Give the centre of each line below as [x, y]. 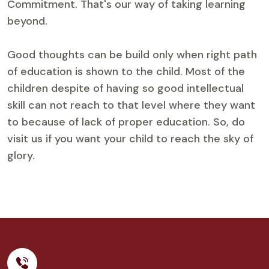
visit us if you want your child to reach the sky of [130, 139]
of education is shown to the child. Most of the [126, 72]
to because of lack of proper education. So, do [126, 122]
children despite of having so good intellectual [125, 89]
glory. [21, 156]
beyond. [27, 21]
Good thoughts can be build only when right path [132, 55]
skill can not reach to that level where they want [131, 105]
